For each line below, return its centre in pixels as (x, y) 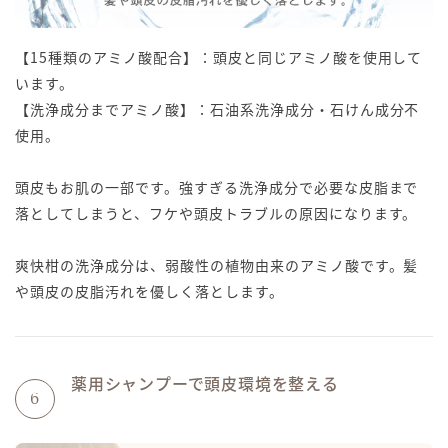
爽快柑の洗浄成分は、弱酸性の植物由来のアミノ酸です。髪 (217, 265)
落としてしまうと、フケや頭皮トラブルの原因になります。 (216, 213)
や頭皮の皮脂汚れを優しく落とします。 (149, 291)
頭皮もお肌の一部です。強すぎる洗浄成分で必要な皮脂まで (217, 187)
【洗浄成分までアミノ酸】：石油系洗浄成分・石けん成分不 (217, 109)
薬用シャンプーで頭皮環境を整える (205, 383)
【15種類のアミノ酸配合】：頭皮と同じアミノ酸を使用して (219, 57)
